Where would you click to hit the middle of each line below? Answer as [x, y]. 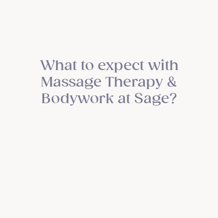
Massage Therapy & [109, 82]
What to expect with [109, 65]
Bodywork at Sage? [109, 99]
